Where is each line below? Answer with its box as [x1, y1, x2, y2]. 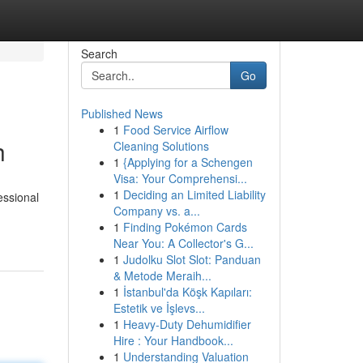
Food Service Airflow [122, 122, 228, 138]
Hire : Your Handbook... [113, 332, 233, 348]
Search [80, 45, 117, 62]
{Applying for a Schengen [122, 154, 253, 170]
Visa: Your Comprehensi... [113, 170, 247, 186]
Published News [80, 105, 163, 122]
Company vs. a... [113, 203, 200, 219]
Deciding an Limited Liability [122, 186, 266, 203]
